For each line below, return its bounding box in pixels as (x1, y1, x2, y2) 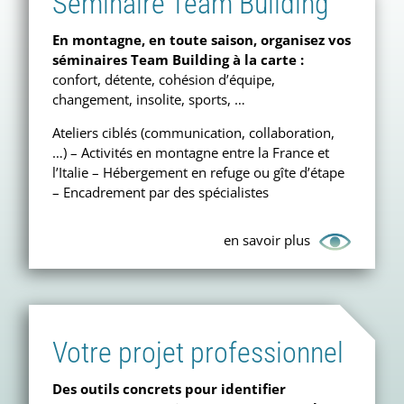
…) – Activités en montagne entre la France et (52, 142, 329, 161)
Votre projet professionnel (52, 335, 344, 370)
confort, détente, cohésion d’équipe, (52, 70, 275, 89)
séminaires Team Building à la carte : (52, 50, 304, 69)
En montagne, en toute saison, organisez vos (52, 31, 351, 50)
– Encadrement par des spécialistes (52, 182, 269, 201)
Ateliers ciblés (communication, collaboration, (52, 123, 335, 142)
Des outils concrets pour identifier (52, 379, 286, 398)
